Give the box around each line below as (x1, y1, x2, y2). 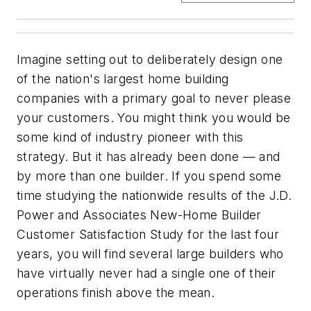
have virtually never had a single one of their (17, 266, 276, 281)
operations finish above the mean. (17, 285, 215, 301)
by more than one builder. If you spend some (17, 169, 282, 184)
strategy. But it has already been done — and (17, 149, 280, 165)
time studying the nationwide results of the (17, 188, 269, 203)
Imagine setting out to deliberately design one (17, 52, 283, 67)
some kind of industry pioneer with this (17, 130, 244, 145)
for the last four (183, 227, 280, 242)
